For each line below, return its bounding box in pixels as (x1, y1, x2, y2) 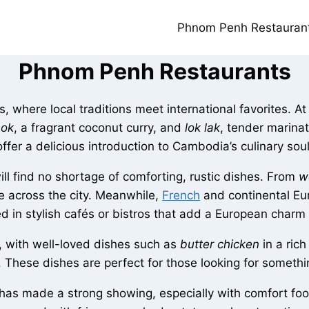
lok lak (184, 121, 220, 135)
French (162, 188, 200, 203)
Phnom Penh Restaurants (18, 58, 291, 86)
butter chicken (180, 237, 259, 252)
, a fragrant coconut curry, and (13, 121, 185, 135)
